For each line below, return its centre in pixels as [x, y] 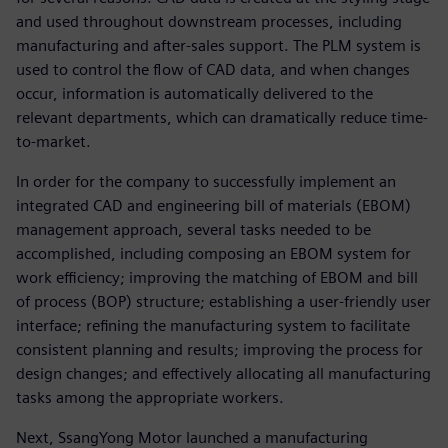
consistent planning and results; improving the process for [219, 350]
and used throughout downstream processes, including [209, 22]
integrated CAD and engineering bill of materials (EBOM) [213, 206]
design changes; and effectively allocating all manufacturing [223, 374]
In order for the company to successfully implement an [206, 182]
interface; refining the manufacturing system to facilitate [213, 326]
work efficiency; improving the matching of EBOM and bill [217, 278]
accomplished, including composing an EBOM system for [213, 254]
